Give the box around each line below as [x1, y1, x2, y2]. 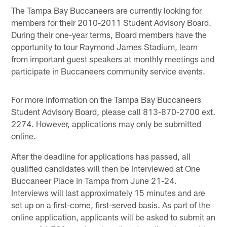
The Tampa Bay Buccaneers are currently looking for [11, 5, 202, 15]
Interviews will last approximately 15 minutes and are [11, 187, 206, 198]
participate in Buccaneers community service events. [11, 65, 206, 76]
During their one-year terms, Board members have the [11, 29, 207, 40]
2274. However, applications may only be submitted [11, 118, 202, 129]
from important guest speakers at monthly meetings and [11, 53, 215, 64]
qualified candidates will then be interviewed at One [11, 163, 201, 173]
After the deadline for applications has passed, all [11, 150, 191, 161]
